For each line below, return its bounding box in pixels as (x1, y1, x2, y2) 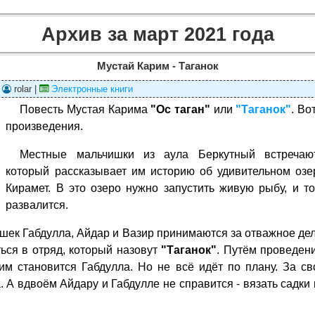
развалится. (6, 199, 69, 211)
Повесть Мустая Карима (20, 103, 151, 115)
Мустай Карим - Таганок (96, 60, 219, 72)
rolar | (11, 84, 40, 94)
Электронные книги (51, 84, 134, 94)
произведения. (6, 120, 84, 132)
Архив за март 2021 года (41, 24, 274, 45)
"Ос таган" (150, 103, 210, 115)
